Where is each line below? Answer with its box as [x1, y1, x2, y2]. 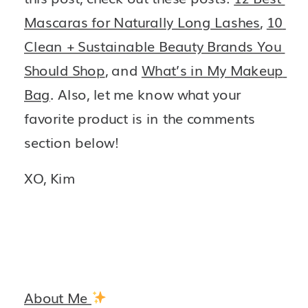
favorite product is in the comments [24, 109, 255, 129]
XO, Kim [24, 168, 79, 188]
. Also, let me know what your [49, 85, 241, 104]
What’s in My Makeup [141, 60, 283, 80]
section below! [24, 133, 119, 153]
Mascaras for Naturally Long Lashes [24, 12, 260, 32]
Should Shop [24, 60, 105, 80]
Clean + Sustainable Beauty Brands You [24, 36, 281, 56]
